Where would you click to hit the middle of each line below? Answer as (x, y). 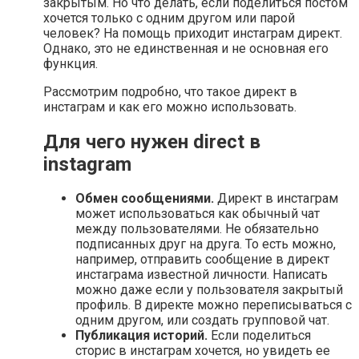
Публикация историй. (141, 336)
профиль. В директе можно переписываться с (214, 305)
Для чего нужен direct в (152, 141)
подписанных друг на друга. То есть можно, (206, 244)
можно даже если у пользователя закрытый (209, 290)
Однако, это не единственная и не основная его (186, 48)
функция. (71, 63)
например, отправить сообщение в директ (202, 260)
